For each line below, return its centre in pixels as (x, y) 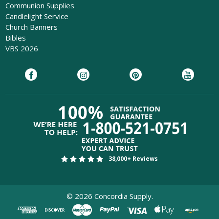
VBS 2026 (22, 49)
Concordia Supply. (122, 196)
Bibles (15, 38)
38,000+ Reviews (133, 158)
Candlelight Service (37, 16)
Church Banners (31, 27)
